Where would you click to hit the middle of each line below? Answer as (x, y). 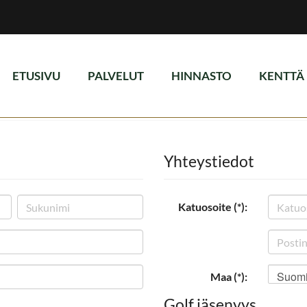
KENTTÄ (282, 76)
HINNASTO (201, 76)
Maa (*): (229, 277)
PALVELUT (116, 76)
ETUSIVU (36, 76)
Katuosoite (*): (213, 207)
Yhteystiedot (209, 161)
